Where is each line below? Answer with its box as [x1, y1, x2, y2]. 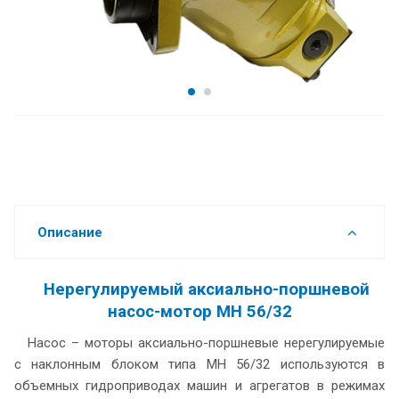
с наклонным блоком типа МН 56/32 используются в [14, 355, 385, 372]
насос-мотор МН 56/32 [107, 301, 292, 322]
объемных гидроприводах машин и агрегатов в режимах [14, 377, 385, 394]
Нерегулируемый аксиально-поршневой [43, 279, 370, 299]
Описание [37, 224, 102, 240]
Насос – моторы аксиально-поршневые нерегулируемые [28, 334, 385, 351]
